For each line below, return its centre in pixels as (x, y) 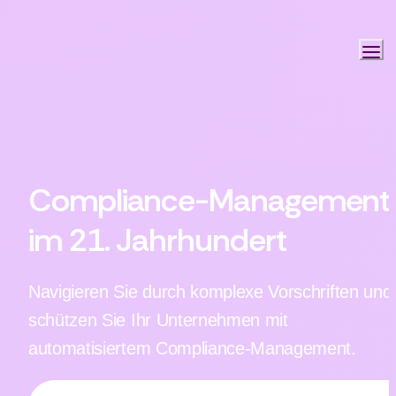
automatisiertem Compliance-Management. (192, 348)
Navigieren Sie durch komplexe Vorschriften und (210, 292)
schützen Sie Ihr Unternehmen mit (158, 320)
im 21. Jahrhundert (157, 240)
